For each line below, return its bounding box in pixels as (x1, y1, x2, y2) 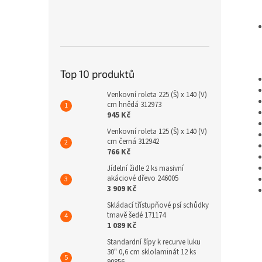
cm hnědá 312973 (107, 99, 161, 110)
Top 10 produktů (60, 67, 135, 80)
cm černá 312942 (107, 136, 159, 147)
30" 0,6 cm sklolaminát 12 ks (107, 247, 196, 257)
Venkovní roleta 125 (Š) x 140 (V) (107, 126, 207, 137)
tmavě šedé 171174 (107, 210, 166, 220)
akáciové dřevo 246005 (107, 173, 178, 184)
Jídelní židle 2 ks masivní (107, 163, 184, 174)
